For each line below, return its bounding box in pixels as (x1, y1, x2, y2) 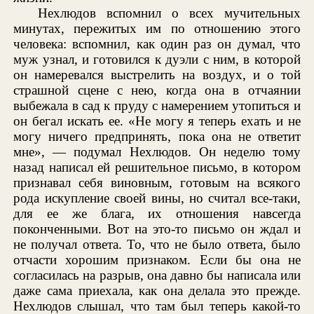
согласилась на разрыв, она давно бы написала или (13, 267, 301, 282)
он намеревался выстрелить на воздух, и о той (13, 67, 301, 82)
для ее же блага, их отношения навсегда (13, 205, 301, 221)
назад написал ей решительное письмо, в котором (13, 159, 301, 175)
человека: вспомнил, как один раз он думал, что (13, 36, 301, 51)
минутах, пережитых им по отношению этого (13, 20, 301, 36)
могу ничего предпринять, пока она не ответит (13, 128, 301, 144)
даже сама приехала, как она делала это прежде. (13, 282, 301, 298)
